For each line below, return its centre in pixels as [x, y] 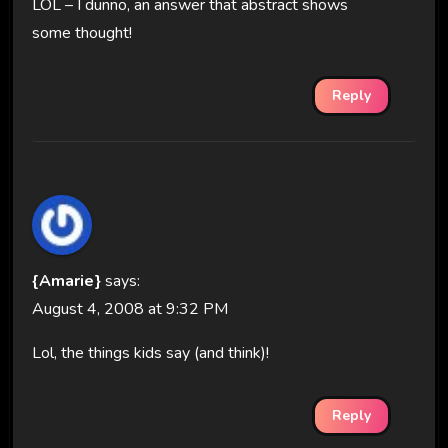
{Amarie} [66, 281]
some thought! [81, 33]
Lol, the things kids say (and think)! [150, 353]
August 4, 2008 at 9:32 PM [129, 309]
